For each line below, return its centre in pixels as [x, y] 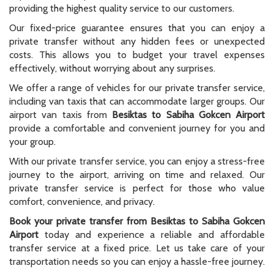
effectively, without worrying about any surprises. [112, 68]
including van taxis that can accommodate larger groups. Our [137, 102]
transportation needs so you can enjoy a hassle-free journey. [137, 262]
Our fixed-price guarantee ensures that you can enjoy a [137, 28]
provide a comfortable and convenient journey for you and [137, 128]
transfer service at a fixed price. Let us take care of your [137, 248]
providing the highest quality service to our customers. [122, 9]
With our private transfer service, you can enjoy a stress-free [137, 161]
